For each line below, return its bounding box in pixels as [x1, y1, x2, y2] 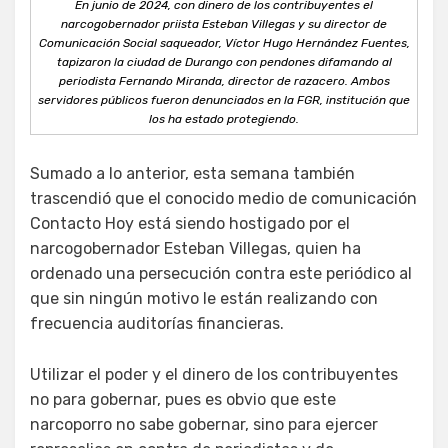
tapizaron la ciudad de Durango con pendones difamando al [56, 54, 392, 69]
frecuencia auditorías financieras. [30, 313, 284, 333]
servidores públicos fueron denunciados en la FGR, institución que [38, 92, 410, 107]
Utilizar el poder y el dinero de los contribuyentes [30, 364, 398, 384]
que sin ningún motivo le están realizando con [30, 288, 378, 308]
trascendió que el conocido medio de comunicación [30, 188, 417, 208]
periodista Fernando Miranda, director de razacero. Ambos [58, 73, 390, 88]
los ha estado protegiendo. [149, 111, 299, 126]
